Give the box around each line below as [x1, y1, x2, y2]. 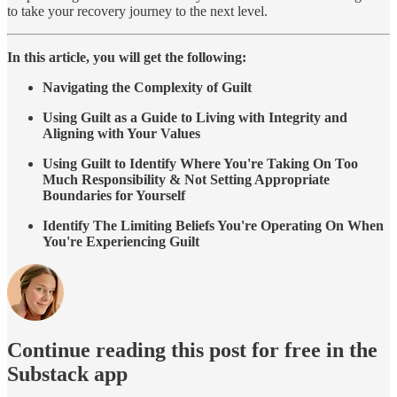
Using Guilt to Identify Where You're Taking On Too [43, 155, 358, 171]
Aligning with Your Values [43, 125, 200, 141]
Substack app [7, 362, 128, 385]
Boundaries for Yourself [43, 187, 185, 203]
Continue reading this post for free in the [7, 338, 378, 362]
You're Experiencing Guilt [43, 233, 199, 249]
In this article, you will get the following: [7, 49, 246, 65]
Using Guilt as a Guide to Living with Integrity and [43, 109, 347, 125]
